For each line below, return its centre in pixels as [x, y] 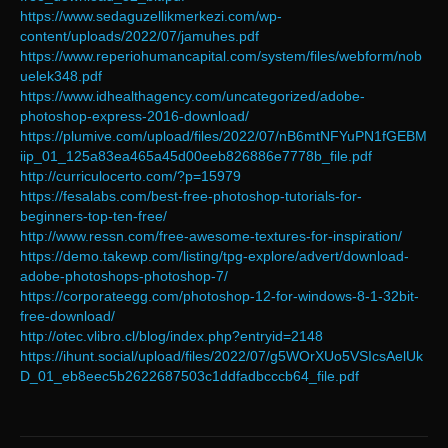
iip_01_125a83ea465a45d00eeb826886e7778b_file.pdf [196, 156]
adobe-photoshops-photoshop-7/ [124, 276]
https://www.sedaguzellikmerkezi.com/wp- [151, 16]
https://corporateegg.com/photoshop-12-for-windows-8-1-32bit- [219, 296]
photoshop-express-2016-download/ [134, 116]
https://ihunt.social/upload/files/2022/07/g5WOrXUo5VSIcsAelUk [221, 356]
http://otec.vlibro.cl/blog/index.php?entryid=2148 [171, 336]
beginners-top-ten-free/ [93, 216]
